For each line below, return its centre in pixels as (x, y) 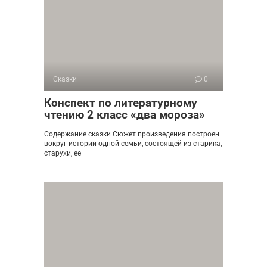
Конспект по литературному (121, 103)
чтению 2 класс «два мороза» (125, 114)
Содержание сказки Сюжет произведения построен (132, 134)
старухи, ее (63, 153)
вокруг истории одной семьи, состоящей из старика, (133, 143)
